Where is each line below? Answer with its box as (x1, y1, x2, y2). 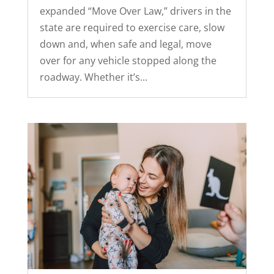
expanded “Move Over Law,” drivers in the (39, 4, 231, 18)
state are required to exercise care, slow (39, 21, 224, 35)
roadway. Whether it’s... (39, 70, 147, 84)
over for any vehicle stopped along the (39, 54, 217, 68)
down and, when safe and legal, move (39, 37, 212, 51)
